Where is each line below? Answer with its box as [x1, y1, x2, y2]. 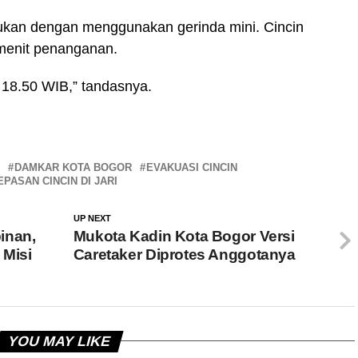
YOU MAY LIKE [6, 332, 113, 349]
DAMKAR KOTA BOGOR [14, 161, 132, 173]
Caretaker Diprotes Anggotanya [73, 245, 296, 263]
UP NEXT [73, 213, 111, 223]
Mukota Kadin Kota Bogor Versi [73, 227, 295, 245]
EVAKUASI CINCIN [146, 161, 237, 173]
